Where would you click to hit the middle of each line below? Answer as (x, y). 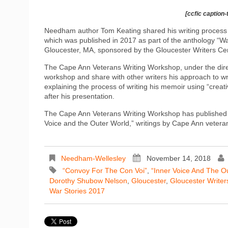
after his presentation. (79, 96)
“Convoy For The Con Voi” (105, 170)
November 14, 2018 (179, 158)
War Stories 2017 (77, 191)
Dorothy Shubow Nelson (88, 180)
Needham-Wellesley (93, 158)
